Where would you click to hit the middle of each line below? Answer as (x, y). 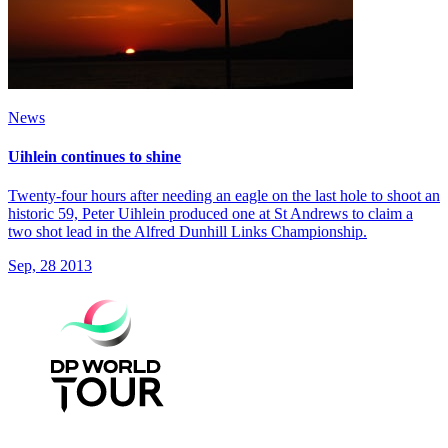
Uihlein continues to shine (94, 156)
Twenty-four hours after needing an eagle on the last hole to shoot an (224, 196)
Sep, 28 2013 (50, 266)
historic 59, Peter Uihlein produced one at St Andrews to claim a (210, 214)
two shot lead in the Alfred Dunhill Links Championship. (187, 232)
